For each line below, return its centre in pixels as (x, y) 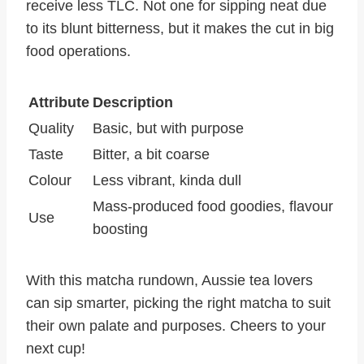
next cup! (56, 349)
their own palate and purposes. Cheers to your (176, 326)
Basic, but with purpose (168, 129)
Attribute (59, 103)
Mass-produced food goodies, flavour (213, 207)
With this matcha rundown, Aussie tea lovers (169, 281)
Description (133, 103)
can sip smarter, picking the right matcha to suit (178, 303)
